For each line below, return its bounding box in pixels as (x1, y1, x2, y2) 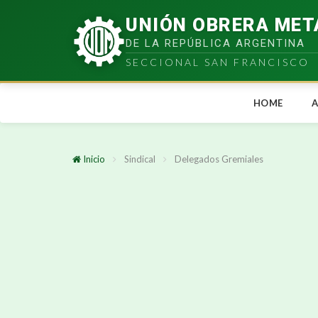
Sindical (124, 153, 155, 165)
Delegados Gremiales (175, 153, 263, 165)
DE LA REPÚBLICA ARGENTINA (126, 37, 305, 50)
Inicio (81, 153, 105, 165)
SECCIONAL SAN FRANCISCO (126, 56, 309, 68)
